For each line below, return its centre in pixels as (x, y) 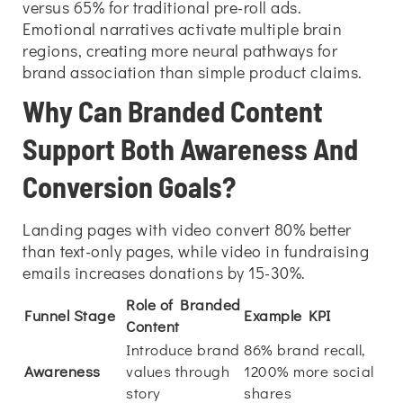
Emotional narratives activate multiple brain (182, 29)
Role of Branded (184, 304)
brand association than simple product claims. (193, 72)
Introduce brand (183, 349)
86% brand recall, (304, 349)
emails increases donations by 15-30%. (164, 273)
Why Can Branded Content (173, 111)
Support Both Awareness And (190, 148)
